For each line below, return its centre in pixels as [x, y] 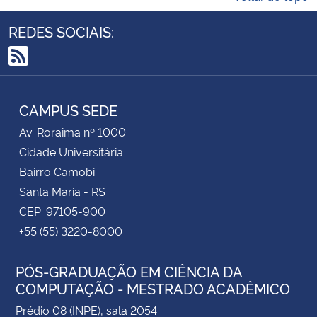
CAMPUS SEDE [68, 109]
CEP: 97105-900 [62, 211]
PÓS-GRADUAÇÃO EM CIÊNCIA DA [129, 271]
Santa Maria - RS [62, 191]
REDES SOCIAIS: [61, 31]
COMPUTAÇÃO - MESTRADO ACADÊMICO [153, 288]
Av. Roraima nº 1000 [73, 131]
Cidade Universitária [71, 151]
